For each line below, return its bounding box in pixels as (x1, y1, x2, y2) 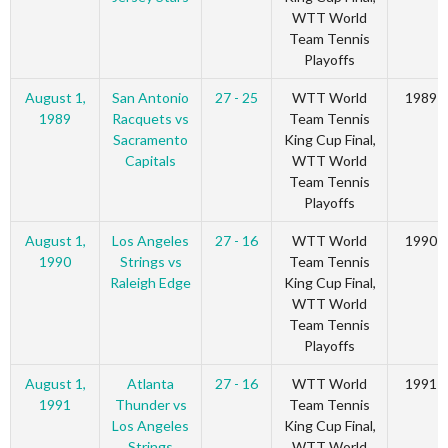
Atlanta (127, 375, 174, 393)
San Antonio (112, 89, 189, 107)
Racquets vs (112, 110, 189, 128)
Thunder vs (114, 396, 187, 414)
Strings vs (119, 253, 182, 271)
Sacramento (113, 131, 188, 149)
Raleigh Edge (110, 274, 191, 292)
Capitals (125, 152, 176, 170)
